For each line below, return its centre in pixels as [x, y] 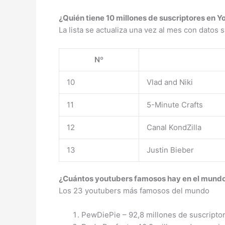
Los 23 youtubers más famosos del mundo [134, 191]
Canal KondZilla [174, 127]
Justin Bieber [170, 150]
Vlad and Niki [170, 82]
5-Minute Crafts [175, 104]
